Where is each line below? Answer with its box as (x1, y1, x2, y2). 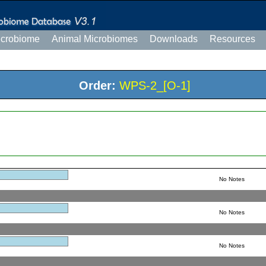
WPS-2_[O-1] (119, 79, 191, 92)
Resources (210, 34, 255, 44)
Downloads (150, 34, 198, 44)
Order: (79, 79, 116, 92)
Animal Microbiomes (52, 34, 138, 44)
